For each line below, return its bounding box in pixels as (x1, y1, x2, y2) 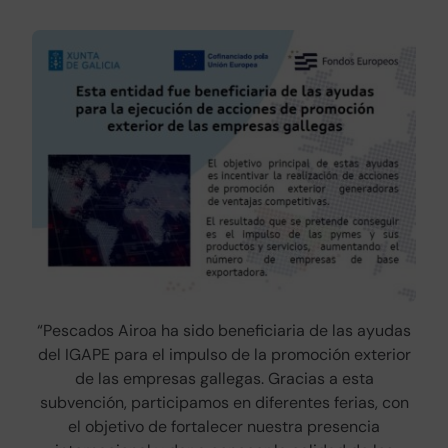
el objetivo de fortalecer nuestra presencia (68, 415, 380, 437)
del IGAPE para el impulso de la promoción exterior (37, 343, 411, 365)
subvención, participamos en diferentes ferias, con (39, 391, 409, 413)
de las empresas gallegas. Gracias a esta (74, 367, 374, 389)
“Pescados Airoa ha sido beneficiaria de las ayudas (37, 319, 411, 341)
